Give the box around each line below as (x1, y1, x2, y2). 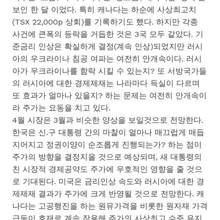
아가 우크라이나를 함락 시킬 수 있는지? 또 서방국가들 (12, 66, 207, 76)
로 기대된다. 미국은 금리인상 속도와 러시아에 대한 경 (12, 176, 204, 186)
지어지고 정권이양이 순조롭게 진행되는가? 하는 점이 (12, 139, 202, 149)
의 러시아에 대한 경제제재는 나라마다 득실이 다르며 (12, 78, 200, 88)
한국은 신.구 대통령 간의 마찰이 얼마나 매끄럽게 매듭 (12, 127, 204, 137)
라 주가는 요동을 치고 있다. (12, 103, 110, 112)
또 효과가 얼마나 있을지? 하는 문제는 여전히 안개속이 (12, 90, 207, 100)
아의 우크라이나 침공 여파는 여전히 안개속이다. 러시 (12, 54, 202, 63)
